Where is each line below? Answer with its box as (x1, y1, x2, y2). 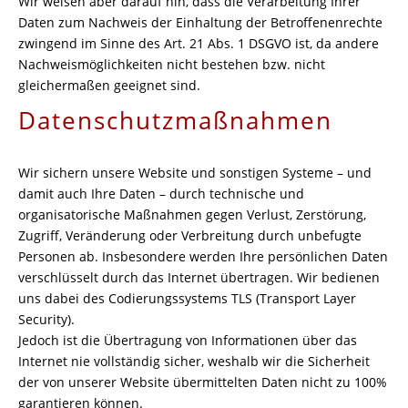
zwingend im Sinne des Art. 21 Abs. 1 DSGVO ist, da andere (18, 35, 379, 52)
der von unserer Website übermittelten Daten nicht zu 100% (18, 373, 387, 391)
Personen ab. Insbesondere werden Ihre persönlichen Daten (18, 248, 388, 265)
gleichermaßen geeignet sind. (18, 76, 200, 94)
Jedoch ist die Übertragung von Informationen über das (18, 331, 357, 349)
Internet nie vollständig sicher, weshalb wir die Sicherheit (18, 352, 370, 370)
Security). (18, 311, 75, 328)
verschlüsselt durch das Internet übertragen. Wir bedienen (18, 269, 380, 286)
